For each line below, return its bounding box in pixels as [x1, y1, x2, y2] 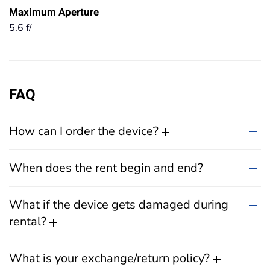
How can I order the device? [9, 123, 162, 139]
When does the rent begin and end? [9, 160, 206, 176]
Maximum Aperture [9, 5, 99, 20]
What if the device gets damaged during [9, 196, 228, 213]
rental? [9, 213, 49, 230]
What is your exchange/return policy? [9, 250, 213, 266]
